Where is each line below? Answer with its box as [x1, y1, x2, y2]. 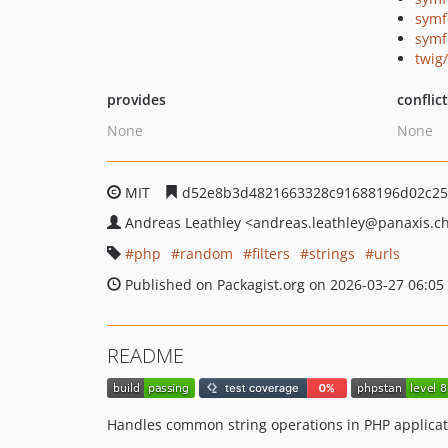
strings [309, 244, 355, 263]
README [107, 342, 184, 369]
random [180, 244, 233, 263]
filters [252, 244, 290, 263]
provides [107, 90, 166, 109]
